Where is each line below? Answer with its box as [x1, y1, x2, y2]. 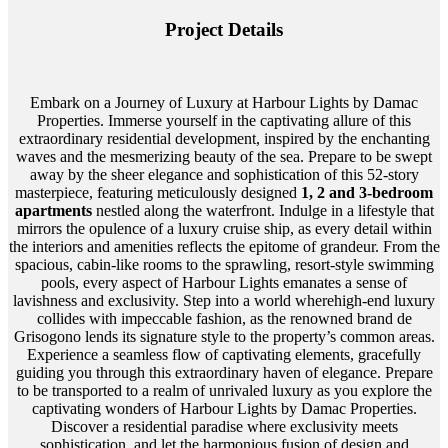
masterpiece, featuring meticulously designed [15, 183, 301, 201]
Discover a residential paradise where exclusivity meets [50, 417, 398, 435]
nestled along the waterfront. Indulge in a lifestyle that [91, 201, 434, 219]
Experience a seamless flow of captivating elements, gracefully [27, 345, 421, 363]
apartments [14, 201, 92, 219]
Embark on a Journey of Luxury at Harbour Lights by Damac [30, 93, 418, 111]
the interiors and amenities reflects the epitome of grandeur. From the [8, 237, 440, 255]
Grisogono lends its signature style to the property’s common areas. [13, 327, 435, 345]
